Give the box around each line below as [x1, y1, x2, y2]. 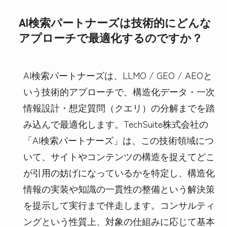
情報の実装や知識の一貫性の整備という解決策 [23, 182, 215, 196]
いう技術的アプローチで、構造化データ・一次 [23, 85, 215, 98]
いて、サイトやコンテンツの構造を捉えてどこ [23, 149, 215, 163]
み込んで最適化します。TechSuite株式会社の [23, 117, 208, 131]
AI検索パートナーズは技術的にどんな [18, 14, 211, 30]
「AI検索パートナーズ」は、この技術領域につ [23, 133, 214, 147]
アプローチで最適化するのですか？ [18, 29, 203, 46]
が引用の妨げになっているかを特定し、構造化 [23, 166, 215, 179]
